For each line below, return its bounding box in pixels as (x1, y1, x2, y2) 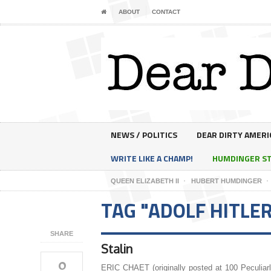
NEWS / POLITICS (111, 128, 177, 141)
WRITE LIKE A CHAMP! (111, 152, 193, 165)
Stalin (101, 241, 132, 256)
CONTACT (152, 8, 180, 15)
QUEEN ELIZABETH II (111, 177, 179, 184)
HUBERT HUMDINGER (191, 177, 262, 184)
